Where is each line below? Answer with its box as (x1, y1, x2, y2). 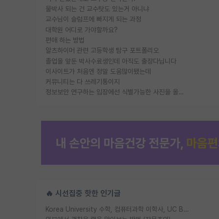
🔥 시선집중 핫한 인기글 (45, 188, 121, 198)
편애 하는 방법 (45, 36, 85, 44)
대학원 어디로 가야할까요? (45, 25, 118, 34)
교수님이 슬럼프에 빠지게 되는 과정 (45, 15, 141, 23)
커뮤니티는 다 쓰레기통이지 (45, 78, 120, 86)
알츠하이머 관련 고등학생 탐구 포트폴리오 (45, 46, 159, 55)
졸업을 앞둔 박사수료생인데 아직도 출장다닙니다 (45, 57, 176, 65)
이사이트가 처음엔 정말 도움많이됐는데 (45, 67, 151, 75)
